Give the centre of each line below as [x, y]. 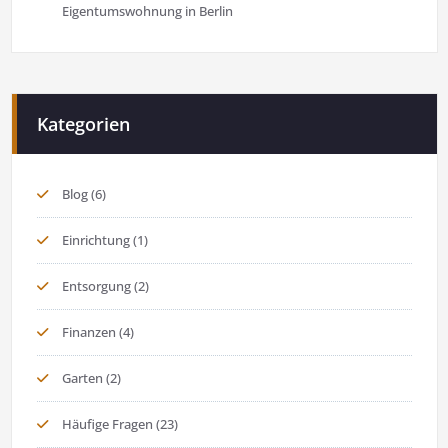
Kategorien [83, 123]
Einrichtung [95, 239]
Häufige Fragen [107, 423]
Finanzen [88, 331]
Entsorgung [96, 285]
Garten [82, 377]
